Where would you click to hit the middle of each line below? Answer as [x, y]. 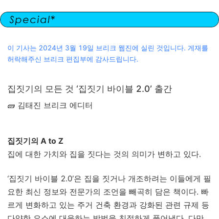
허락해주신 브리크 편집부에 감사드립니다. [73, 59]
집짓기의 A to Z [35, 141]
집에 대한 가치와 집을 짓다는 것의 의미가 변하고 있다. [105, 154]
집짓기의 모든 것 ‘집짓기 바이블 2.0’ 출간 [90, 89]
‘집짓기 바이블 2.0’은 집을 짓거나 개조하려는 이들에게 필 [109, 178]
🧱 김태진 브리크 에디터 [50, 105]
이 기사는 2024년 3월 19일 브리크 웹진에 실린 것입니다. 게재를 [108, 48]
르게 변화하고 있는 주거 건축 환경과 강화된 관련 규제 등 [108, 205]
